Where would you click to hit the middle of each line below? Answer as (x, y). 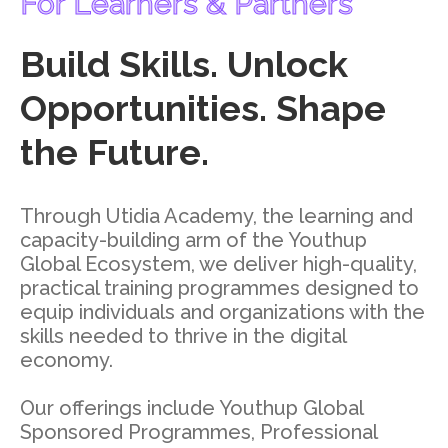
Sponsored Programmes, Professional (198, 432)
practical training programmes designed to (219, 288)
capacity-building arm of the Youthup (193, 240)
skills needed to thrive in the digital (183, 336)
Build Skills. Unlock (184, 64)
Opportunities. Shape (203, 108)
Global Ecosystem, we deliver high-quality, (218, 264)
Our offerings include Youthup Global (191, 408)
